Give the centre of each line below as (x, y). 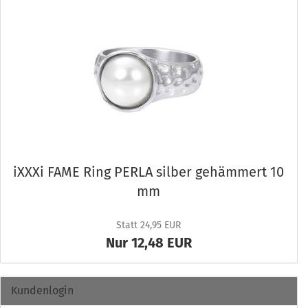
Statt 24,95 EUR (149, 225)
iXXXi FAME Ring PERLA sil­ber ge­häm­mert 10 (149, 172)
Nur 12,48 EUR (148, 243)
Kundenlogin (42, 290)
